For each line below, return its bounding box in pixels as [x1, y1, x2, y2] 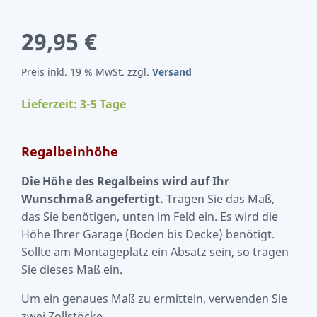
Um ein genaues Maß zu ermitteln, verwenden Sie [21, 290, 287, 306]
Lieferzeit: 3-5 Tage [21, 96, 126, 112]
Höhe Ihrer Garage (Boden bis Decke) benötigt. [21, 226, 275, 242]
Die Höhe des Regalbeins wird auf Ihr [21, 173, 229, 189]
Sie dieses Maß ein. [21, 261, 122, 277]
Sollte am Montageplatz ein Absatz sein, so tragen [21, 243, 289, 260]
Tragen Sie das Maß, [163, 190, 275, 207]
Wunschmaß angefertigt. [21, 190, 163, 207]
